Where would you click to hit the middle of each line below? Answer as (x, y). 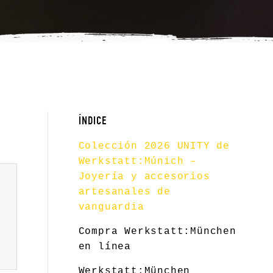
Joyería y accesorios (144, 177)
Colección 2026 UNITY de (154, 146)
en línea (105, 247)
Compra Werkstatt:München (157, 232)
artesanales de (124, 192)
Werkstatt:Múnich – (138, 161)
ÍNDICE (93, 121)
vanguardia (111, 207)
